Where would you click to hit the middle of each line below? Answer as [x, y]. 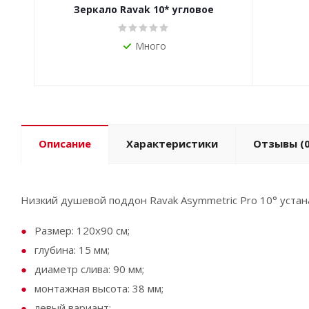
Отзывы [275, 143]
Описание [65, 143]
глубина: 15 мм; [72, 250]
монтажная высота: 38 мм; [99, 288]
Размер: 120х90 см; [82, 230]
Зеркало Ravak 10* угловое [143, 9]
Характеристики [172, 143]
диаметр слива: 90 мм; [89, 269]
